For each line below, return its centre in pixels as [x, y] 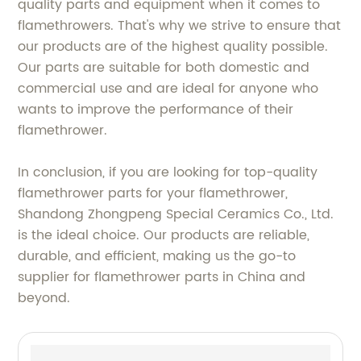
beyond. [44, 298]
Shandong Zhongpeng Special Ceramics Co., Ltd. [176, 214]
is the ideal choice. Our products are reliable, [164, 235]
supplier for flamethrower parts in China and [162, 277]
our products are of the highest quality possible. [173, 47]
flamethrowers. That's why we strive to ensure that [180, 26]
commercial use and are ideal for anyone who [168, 89]
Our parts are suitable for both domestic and [164, 68]
